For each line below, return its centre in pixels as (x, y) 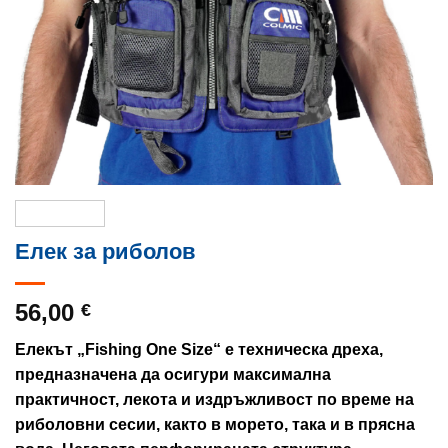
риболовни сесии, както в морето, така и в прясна (215, 425)
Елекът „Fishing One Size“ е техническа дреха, (199, 350)
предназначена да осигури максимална (173, 375)
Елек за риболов (105, 252)
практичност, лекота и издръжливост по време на (214, 400)
